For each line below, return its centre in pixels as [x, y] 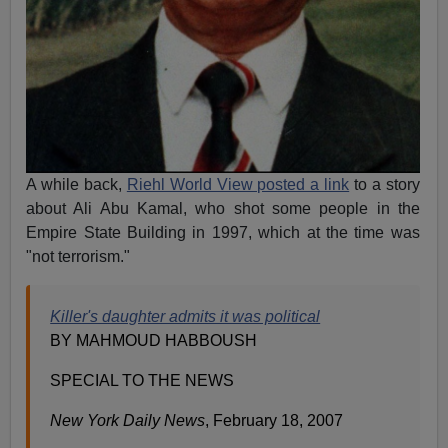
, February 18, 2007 [274, 421]
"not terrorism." [80, 257]
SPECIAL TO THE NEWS [142, 381]
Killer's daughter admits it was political [185, 317]
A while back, [76, 185]
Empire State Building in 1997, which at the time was [223, 233]
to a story [384, 185]
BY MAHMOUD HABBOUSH [154, 341]
